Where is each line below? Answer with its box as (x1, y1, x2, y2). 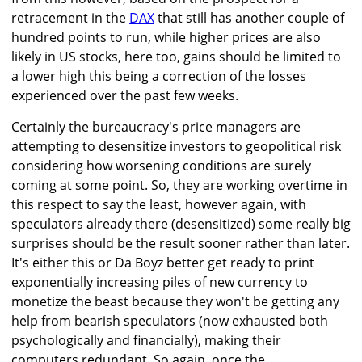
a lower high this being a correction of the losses (11, 67, 306, 86)
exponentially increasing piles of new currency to (11, 273, 308, 292)
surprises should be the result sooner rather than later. (11, 234, 350, 253)
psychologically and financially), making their (11, 331, 281, 350)
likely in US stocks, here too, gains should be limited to (11, 48, 341, 66)
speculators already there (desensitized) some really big (11, 215, 351, 234)
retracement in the (11, 9, 129, 27)
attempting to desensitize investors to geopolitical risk (11, 137, 341, 156)
